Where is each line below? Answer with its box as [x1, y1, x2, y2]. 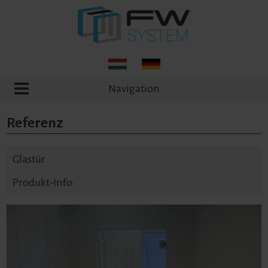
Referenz [7, 115, 63, 130]
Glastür [13, 153, 46, 165]
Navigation [108, 83, 160, 95]
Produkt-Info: [13, 176, 76, 188]
